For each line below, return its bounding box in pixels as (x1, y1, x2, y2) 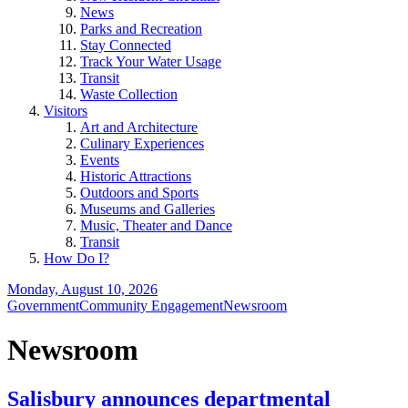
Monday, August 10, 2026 (7, 281, 158, 297)
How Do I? (44, 250, 109, 266)
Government (7, 298, 79, 313)
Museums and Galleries (80, 201, 215, 217)
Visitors (44, 103, 87, 118)
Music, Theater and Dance (80, 218, 232, 233)
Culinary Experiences (80, 136, 204, 151)
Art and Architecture (80, 119, 198, 135)
